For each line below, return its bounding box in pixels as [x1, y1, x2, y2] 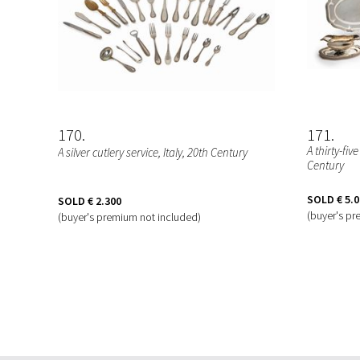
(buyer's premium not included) [58, 209, 201, 224]
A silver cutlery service [58, 144, 158, 160]
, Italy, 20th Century [158, 144, 247, 160]
